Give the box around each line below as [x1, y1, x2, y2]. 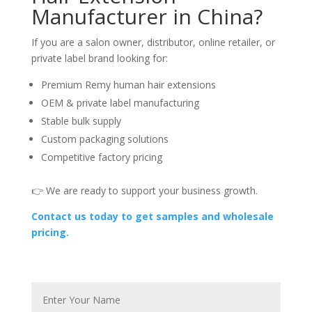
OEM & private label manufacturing [40, 96, 199, 109]
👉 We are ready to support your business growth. [31, 184, 258, 197]
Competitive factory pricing [40, 150, 162, 164]
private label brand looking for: [31, 52, 168, 65]
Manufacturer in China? [31, 2, 263, 31]
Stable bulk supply [40, 114, 121, 127]
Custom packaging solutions [40, 132, 169, 146]
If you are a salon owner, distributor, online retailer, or [31, 36, 275, 49]
